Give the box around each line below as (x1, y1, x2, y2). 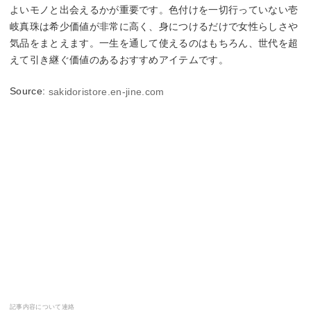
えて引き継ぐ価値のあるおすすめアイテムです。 (10, 54, 229, 66)
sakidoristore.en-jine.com (48, 86, 165, 98)
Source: (10, 85, 49, 97)
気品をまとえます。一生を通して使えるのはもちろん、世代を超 (10, 37, 299, 49)
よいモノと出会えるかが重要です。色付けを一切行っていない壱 (10, 4, 299, 16)
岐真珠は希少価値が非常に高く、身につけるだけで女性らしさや (10, 21, 299, 33)
